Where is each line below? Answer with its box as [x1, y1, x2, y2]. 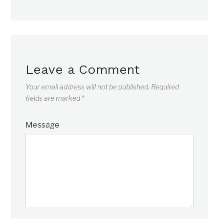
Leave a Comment [25, 62, 140, 77]
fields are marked [25, 94, 82, 103]
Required [151, 83, 179, 91]
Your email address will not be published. [25, 83, 150, 91]
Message [25, 120, 60, 130]
